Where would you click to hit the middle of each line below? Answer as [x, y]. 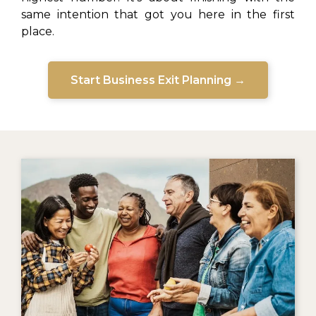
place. [38, 31]
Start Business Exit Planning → [158, 80]
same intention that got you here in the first [158, 14]
